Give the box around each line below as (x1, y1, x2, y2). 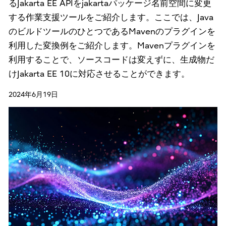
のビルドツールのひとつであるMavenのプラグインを (8, 26, 215, 36)
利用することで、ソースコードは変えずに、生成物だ (8, 54, 214, 65)
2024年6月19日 (8, 90, 58, 99)
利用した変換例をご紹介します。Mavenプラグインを (8, 40, 215, 50)
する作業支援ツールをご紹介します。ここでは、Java (8, 12, 213, 22)
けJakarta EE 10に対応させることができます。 (8, 69, 190, 79)
